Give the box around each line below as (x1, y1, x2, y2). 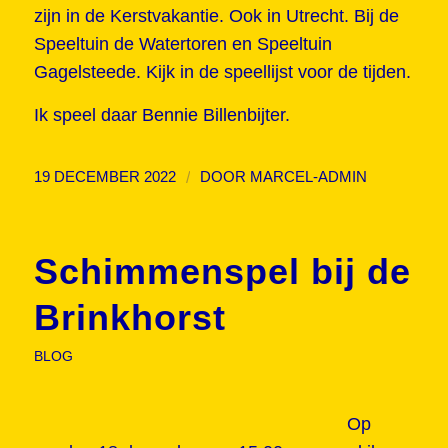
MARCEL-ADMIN (249, 168, 367, 185)
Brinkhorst (33, 296, 226, 338)
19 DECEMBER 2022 (33, 168, 176, 185)
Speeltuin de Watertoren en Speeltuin (33, 33, 332, 54)
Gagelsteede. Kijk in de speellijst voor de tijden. (33, 61, 411, 82)
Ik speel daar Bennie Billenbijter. (33, 105, 290, 126)
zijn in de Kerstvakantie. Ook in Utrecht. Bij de (33, 5, 399, 26)
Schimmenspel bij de (33, 250, 411, 292)
